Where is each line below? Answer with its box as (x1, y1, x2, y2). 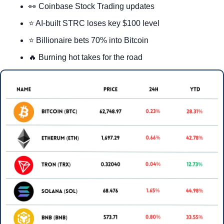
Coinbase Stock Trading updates (36, 2, 154, 11)
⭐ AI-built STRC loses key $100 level (28, 19, 159, 28)
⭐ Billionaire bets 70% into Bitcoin (28, 36, 148, 45)
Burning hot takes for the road (36, 53, 142, 62)
